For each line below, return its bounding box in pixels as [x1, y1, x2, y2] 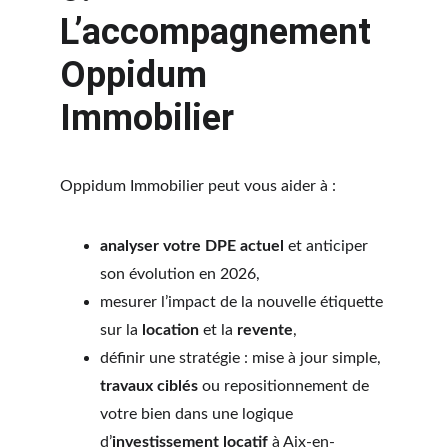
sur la [100, 322, 142, 338]
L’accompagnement [60, 11, 380, 53]
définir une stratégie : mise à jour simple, [100, 350, 385, 366]
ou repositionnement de [198, 378, 373, 394]
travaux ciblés [100, 378, 198, 394]
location [142, 322, 199, 338]
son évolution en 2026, [100, 266, 260, 282]
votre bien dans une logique [100, 406, 297, 422]
